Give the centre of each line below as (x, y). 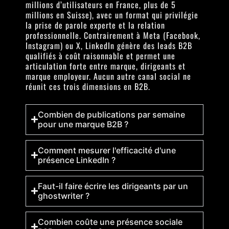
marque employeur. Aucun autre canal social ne (108, 76)
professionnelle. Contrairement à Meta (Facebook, (113, 36)
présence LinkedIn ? (77, 160)
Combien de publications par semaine (112, 114)
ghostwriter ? (64, 196)
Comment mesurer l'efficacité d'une (107, 150)
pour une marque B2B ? (83, 124)
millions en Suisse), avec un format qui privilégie (112, 15)
